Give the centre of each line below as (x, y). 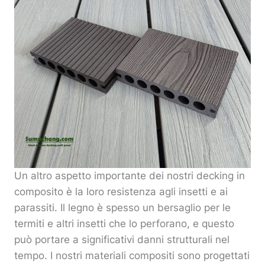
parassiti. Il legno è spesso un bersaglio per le (122, 208)
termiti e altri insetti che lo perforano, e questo (124, 224)
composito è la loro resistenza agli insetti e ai (121, 192)
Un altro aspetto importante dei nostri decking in (130, 176)
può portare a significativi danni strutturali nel (122, 240)
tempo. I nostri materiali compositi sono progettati (132, 256)
